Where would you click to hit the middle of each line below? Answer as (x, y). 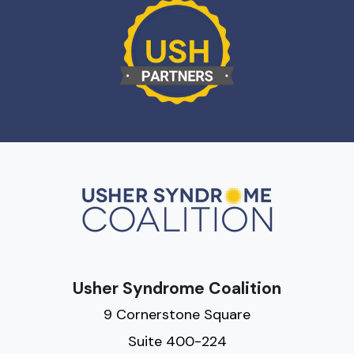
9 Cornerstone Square (177, 315)
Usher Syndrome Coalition (177, 289)
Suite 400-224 (177, 342)
